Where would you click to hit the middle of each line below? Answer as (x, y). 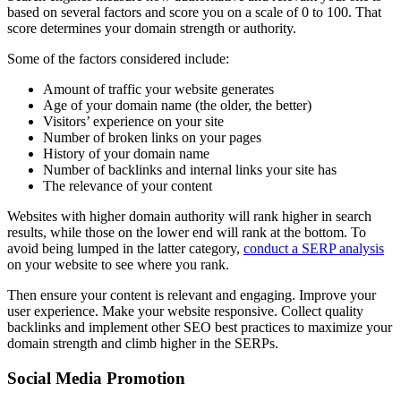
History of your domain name (126, 154)
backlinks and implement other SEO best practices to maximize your (200, 328)
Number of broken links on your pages (152, 138)
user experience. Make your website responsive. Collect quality (185, 311)
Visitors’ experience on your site (133, 122)
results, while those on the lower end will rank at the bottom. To (187, 233)
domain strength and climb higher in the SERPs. (143, 344)
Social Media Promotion (96, 378)
